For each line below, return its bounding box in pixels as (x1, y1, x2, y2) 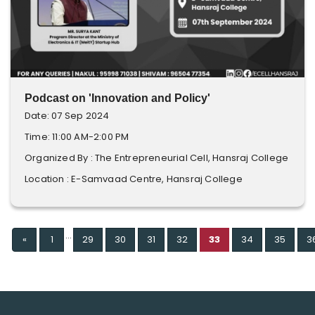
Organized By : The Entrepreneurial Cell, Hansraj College (25, 151, 289, 165)
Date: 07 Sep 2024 (25, 109, 110, 122)
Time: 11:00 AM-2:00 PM (25, 130, 129, 143)
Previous (25, 232, 65, 245)
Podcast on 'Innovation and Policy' (25, 92, 210, 104)
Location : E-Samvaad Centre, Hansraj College (25, 172, 243, 186)
